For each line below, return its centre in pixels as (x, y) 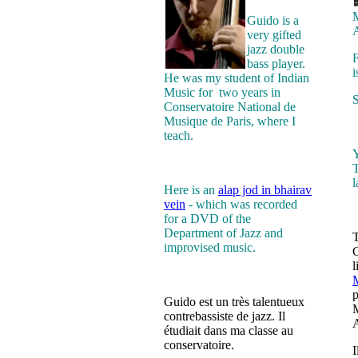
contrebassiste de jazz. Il (225, 316)
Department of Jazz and (223, 233)
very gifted (274, 35)
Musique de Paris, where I (230, 121)
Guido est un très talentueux (234, 302)
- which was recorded (241, 205)
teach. (179, 136)
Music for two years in (222, 93)
